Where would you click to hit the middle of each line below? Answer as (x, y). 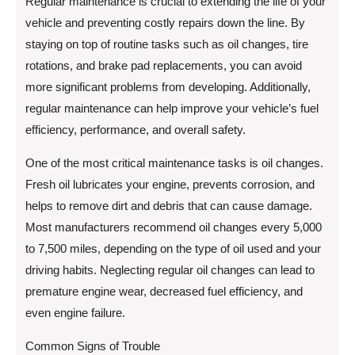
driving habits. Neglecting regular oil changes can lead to (170, 270)
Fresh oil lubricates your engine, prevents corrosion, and (170, 184)
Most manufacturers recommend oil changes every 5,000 (174, 227)
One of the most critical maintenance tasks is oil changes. (174, 163)
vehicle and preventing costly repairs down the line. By (165, 23)
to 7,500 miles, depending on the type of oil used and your (173, 248)
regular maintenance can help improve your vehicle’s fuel (172, 108)
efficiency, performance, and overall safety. (136, 130)
